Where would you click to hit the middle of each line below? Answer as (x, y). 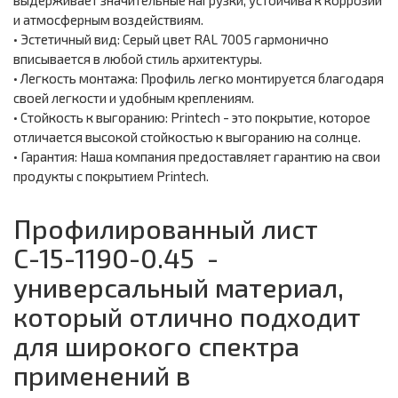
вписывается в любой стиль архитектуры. (138, 59)
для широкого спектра (156, 346)
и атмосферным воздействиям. (108, 20)
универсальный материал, (179, 287)
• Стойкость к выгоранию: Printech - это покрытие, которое (192, 118)
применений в (102, 375)
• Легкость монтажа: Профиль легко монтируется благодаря (199, 79)
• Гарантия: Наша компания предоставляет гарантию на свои (197, 157)
